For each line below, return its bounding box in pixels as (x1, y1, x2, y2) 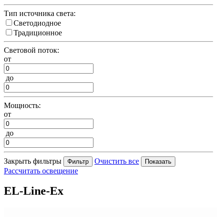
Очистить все (94, 156, 139, 165)
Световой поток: (4, 46, 59, 54)
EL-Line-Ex (4, 185, 63, 198)
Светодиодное (14, 18, 61, 27)
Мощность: (4, 101, 41, 109)
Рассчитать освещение (4, 166, 78, 175)
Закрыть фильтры (4, 156, 62, 165)
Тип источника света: (4, 9, 76, 17)
